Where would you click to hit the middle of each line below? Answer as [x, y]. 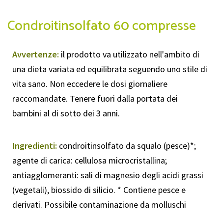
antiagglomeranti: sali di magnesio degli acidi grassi [108, 175]
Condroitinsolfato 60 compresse [102, 26]
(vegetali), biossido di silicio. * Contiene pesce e [99, 190]
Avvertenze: [36, 54]
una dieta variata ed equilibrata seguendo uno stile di [110, 69]
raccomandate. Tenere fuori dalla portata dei [95, 98]
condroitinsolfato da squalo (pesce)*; [127, 146]
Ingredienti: [36, 146]
